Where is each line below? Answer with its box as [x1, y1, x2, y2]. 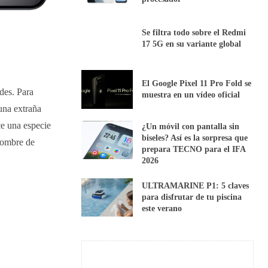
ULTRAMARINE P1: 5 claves [142, 181, 249, 191]
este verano [142, 204, 182, 214]
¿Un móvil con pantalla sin [142, 121, 240, 131]
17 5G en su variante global [142, 39, 242, 49]
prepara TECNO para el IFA [142, 144, 246, 154]
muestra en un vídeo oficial [142, 90, 240, 100]
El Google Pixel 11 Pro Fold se [142, 79, 252, 89]
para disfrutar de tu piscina [142, 193, 242, 202]
